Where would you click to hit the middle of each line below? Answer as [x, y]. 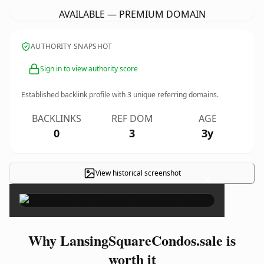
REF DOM [132, 118]
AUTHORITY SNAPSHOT [72, 46]
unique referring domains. [175, 95]
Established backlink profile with [74, 95]
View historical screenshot [138, 173]
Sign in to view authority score [89, 69]
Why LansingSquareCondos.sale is [132, 240]
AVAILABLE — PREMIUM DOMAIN [132, 14]
